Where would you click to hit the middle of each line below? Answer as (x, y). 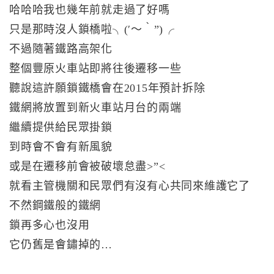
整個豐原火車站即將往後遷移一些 (95, 69)
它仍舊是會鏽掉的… (61, 245)
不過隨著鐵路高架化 (61, 49)
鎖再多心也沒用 (50, 225)
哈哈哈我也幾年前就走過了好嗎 (90, 10)
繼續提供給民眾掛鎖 (61, 128)
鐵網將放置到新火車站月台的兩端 (95, 108)
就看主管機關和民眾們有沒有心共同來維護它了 (130, 186)
